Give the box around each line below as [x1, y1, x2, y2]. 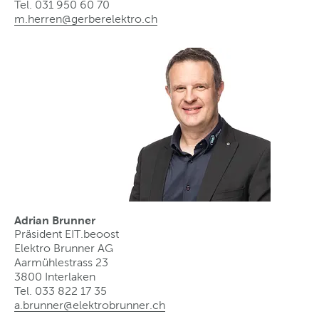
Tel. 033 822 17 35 [14, 284, 107, 297]
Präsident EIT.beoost [14, 227, 119, 240]
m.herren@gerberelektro [14, 12, 142, 25]
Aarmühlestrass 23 [14, 256, 108, 268]
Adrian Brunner [14, 213, 95, 226]
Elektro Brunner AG [14, 241, 113, 254]
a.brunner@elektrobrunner [14, 298, 150, 311]
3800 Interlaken [14, 270, 95, 283]
